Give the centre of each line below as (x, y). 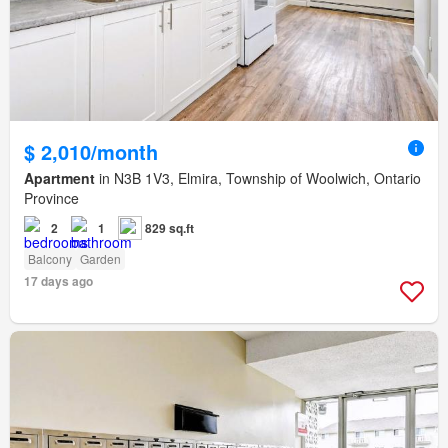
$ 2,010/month (91, 152)
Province (51, 198)
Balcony (50, 259)
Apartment (59, 178)
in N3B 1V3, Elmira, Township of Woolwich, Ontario (258, 178)
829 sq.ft (169, 228)
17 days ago (58, 281)
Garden (100, 259)
